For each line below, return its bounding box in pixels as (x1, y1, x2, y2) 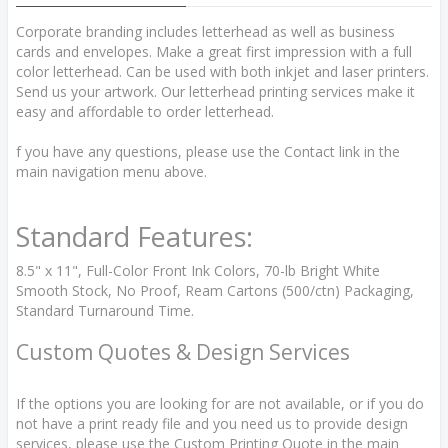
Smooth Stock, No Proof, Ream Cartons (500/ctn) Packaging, (16, 281, 414, 300)
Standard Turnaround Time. (16, 301, 198, 320)
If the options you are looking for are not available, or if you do (16, 394, 424, 413)
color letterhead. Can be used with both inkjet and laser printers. (16, 62, 429, 81)
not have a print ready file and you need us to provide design (16, 414, 408, 433)
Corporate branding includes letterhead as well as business (16, 22, 395, 41)
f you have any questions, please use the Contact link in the (16, 142, 400, 161)
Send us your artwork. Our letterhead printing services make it (16, 82, 415, 101)
